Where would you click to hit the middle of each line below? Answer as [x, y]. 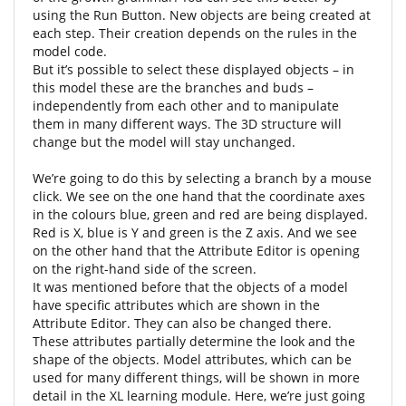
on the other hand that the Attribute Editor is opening [196, 251]
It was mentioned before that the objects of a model [190, 287]
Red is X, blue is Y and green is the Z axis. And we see [195, 232]
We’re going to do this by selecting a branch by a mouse [202, 178]
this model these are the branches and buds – [173, 87]
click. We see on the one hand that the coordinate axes [199, 196]
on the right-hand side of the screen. [145, 269]
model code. [70, 51]
